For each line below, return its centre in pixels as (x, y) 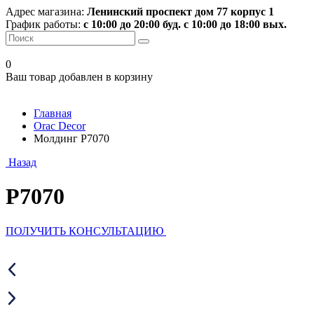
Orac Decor (60, 126)
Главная (53, 113)
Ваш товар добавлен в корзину (79, 77)
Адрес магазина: (45, 12)
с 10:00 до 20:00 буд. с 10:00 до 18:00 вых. (185, 24)
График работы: (43, 24)
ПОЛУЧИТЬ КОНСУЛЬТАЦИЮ (84, 231)
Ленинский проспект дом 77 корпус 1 (180, 12)
